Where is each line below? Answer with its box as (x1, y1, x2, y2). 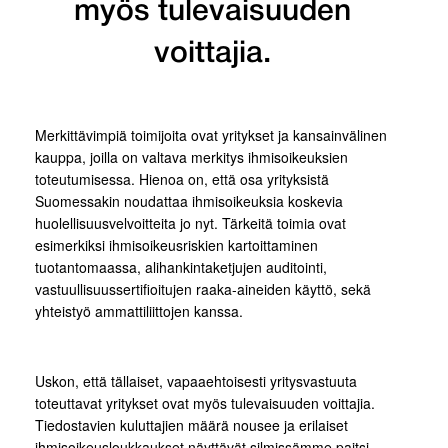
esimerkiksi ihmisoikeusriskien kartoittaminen (35, 235, 318, 256)
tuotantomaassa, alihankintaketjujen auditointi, (35, 257, 327, 278)
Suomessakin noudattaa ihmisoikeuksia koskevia (35, 191, 343, 212)
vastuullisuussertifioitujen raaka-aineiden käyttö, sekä (35, 279, 371, 300)
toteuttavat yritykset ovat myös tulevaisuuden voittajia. (35, 393, 375, 414)
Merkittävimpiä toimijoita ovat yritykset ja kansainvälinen (35, 125, 387, 146)
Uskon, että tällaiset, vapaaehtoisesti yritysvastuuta (35, 371, 357, 392)
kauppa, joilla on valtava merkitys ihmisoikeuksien (35, 147, 348, 168)
